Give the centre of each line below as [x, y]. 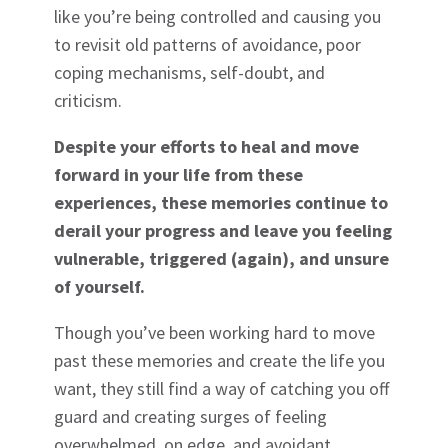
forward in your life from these [179, 174]
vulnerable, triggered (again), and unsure [222, 258]
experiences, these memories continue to [221, 202]
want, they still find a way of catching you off [222, 388]
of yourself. [100, 286]
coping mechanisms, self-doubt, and [190, 72]
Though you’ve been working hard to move [215, 332]
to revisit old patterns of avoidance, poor [208, 44]
